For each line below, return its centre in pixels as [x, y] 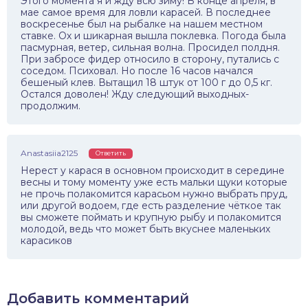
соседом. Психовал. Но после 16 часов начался [137, 71]
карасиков [46, 241]
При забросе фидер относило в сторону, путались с [150, 59]
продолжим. [51, 106]
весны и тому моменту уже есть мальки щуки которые [154, 183]
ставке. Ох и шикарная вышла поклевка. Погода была [153, 36]
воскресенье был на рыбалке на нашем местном [142, 24]
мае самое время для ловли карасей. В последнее [146, 13]
